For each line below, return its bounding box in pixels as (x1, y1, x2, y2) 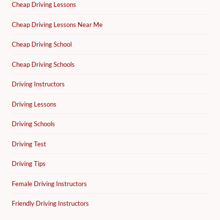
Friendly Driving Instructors (12, 199, 89, 208)
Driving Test (12, 139, 46, 148)
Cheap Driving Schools (12, 60, 75, 68)
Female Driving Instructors (12, 179, 87, 188)
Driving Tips (12, 160, 46, 168)
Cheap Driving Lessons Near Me (12, 20, 103, 28)
